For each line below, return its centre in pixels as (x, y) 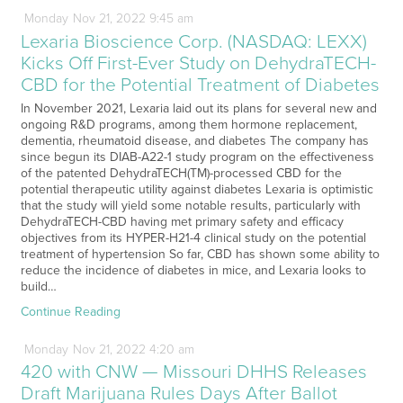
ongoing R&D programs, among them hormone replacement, (188, 124)
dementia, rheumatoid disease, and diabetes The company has (194, 140)
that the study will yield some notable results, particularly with (190, 205)
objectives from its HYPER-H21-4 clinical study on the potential (193, 237)
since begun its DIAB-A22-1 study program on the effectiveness (197, 157)
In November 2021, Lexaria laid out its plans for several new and (198, 108)
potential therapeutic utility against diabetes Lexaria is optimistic (197, 189)
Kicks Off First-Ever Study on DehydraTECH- (198, 63)
